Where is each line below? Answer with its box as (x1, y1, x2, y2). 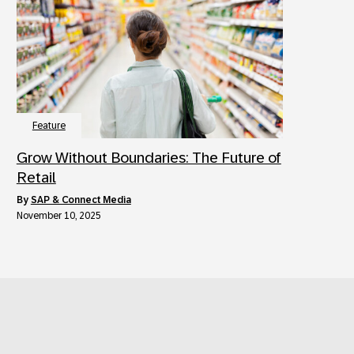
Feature (32, 119, 66, 131)
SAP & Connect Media (30, 194, 131, 205)
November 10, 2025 (16, 209, 101, 221)
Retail (16, 168, 56, 186)
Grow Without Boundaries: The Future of (16, 149, 281, 166)
